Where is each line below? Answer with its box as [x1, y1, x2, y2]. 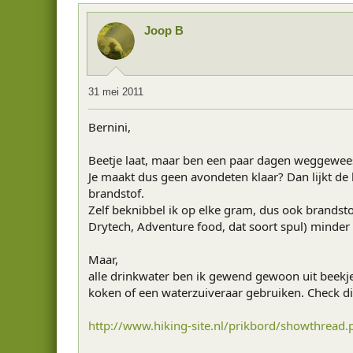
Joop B [144, 23, 184, 37]
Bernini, [88, 119, 131, 135]
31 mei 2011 [88, 86, 143, 98]
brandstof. [88, 185, 144, 201]
